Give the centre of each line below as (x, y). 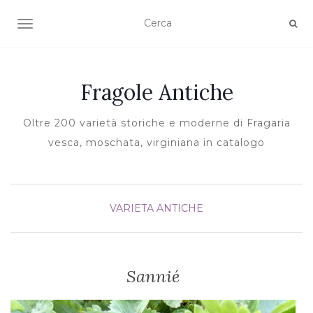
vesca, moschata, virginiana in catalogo (156, 143)
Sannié (153, 276)
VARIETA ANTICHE (156, 208)
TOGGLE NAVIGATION (80, 25)
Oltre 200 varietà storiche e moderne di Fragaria (156, 123)
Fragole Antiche (156, 92)
